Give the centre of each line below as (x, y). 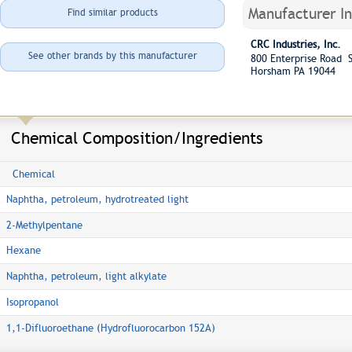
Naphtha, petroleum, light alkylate (86, 276)
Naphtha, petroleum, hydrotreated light (97, 199)
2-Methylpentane (44, 225)
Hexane (24, 250)
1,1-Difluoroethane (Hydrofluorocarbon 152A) (111, 328)
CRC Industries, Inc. (296, 44)
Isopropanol (33, 302)
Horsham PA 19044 (293, 71)
